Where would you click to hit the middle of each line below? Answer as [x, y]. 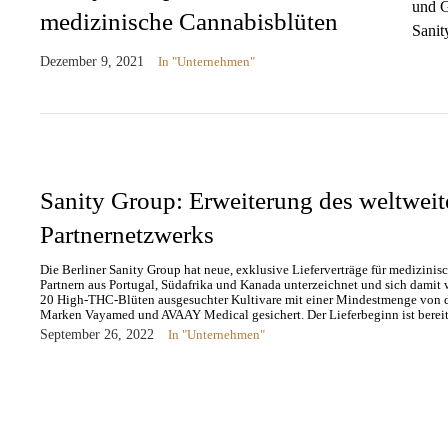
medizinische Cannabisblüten [189, 22]
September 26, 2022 [97, 335]
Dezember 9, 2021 [92, 62]
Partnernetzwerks [127, 235]
